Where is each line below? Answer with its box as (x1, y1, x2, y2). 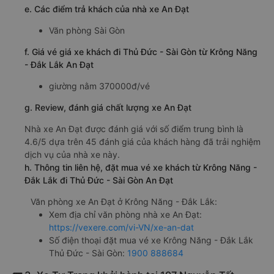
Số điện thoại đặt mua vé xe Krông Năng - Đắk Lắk (49, 235, 253, 246)
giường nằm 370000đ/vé (49, 81, 150, 92)
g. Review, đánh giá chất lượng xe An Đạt (24, 102, 191, 113)
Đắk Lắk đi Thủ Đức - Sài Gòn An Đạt (24, 175, 173, 186)
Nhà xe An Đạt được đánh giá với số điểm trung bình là (24, 124, 243, 135)
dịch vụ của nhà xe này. (24, 149, 120, 160)
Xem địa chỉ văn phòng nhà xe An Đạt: (49, 209, 202, 220)
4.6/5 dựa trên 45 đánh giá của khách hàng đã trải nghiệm (24, 136, 261, 147)
